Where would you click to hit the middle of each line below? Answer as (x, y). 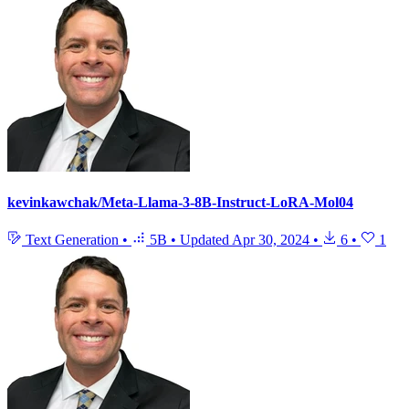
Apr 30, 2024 (271, 240)
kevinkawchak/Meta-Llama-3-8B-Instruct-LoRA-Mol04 (180, 203)
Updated (206, 240)
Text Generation (72, 240)
